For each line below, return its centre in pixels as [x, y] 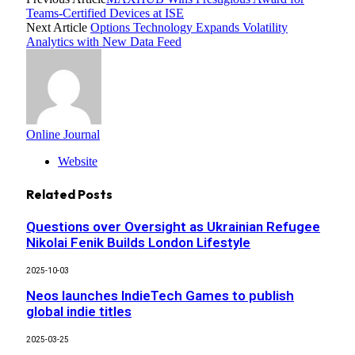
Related [52, 194]
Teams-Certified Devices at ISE [105, 13]
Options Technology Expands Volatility [189, 28]
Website [78, 162]
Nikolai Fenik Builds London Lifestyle [138, 243]
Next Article [58, 28]
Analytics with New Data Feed [104, 42]
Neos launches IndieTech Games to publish [160, 296]
